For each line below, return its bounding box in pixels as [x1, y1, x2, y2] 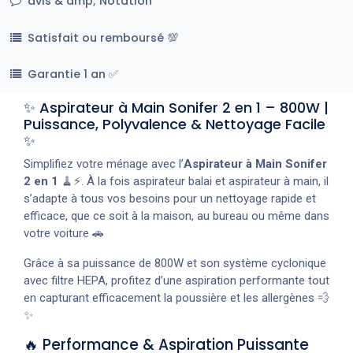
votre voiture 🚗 [24, 225, 104, 240]
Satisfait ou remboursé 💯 [27, 29, 178, 46]
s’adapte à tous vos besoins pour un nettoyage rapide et [24, 191, 316, 206]
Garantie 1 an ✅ [27, 66, 118, 83]
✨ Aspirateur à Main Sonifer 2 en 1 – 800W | [24, 97, 329, 117]
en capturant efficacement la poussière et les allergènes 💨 [24, 290, 329, 305]
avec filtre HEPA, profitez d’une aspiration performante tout [24, 273, 329, 288]
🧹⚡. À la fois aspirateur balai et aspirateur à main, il [58, 173, 329, 188]
